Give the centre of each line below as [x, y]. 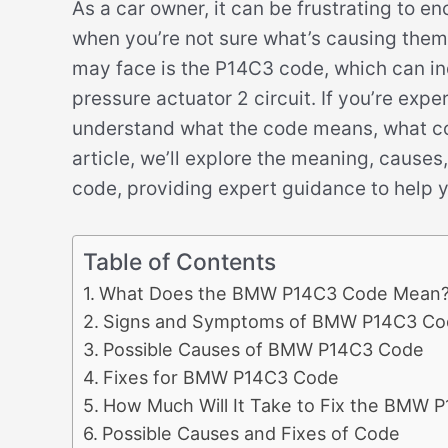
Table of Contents [179, 261]
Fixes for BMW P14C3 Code [220, 377]
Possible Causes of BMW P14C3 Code [263, 349]
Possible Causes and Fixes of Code [250, 433]
